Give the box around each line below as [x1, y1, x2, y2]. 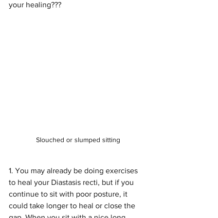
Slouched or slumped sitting [36, 136, 120, 144]
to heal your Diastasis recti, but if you [9, 178, 136, 187]
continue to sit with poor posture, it [9, 190, 129, 199]
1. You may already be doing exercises [9, 166, 140, 175]
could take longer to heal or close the [9, 201, 137, 210]
